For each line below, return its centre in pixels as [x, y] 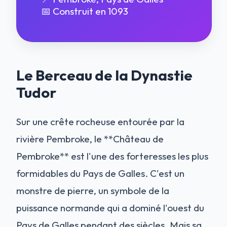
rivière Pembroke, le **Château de [90, 139]
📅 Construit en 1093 [85, 11]
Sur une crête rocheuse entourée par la [100, 121]
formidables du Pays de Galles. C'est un [100, 173]
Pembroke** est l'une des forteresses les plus [112, 156]
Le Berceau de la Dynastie [104, 75]
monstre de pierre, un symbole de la [93, 190]
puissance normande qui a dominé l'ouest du [110, 207]
